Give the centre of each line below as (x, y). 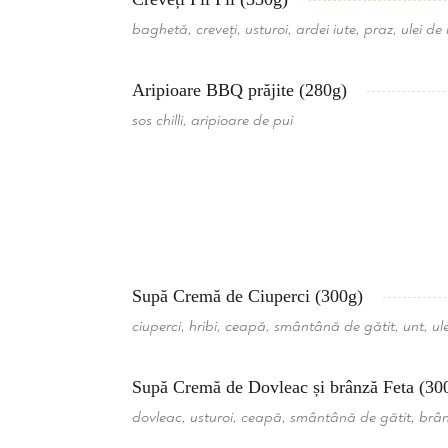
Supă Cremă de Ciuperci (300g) (247, 296)
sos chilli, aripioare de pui (212, 120)
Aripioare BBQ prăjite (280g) (239, 90)
